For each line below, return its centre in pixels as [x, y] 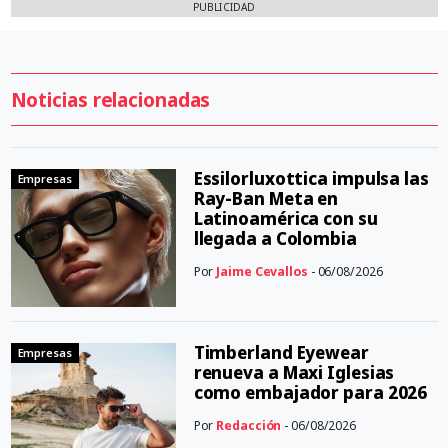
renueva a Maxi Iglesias [294, 372]
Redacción [249, 425]
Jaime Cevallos [262, 271]
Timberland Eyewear [281, 352]
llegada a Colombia [275, 238]
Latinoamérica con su [285, 218]
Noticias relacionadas [110, 99]
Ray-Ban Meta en [266, 198]
